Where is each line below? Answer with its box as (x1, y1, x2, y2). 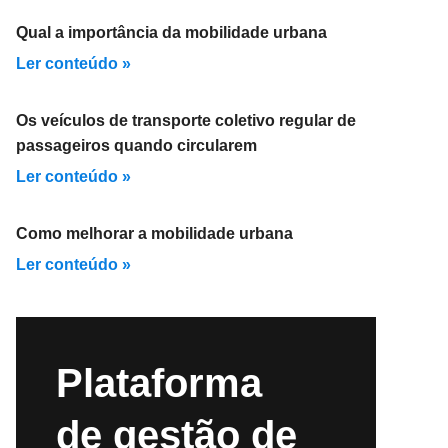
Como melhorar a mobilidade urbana (16, 225, 293, 242)
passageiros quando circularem (16, 137, 257, 154)
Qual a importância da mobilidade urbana (16, 24, 327, 41)
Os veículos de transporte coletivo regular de (16, 112, 356, 129)
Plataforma (56, 361, 262, 405)
